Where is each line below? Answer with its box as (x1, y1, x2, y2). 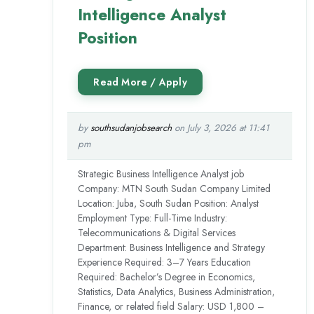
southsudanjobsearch (90, 121, 172, 135)
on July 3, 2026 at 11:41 (172, 121, 270, 135)
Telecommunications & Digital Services (78, 226, 236, 240)
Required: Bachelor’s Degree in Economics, (78, 270, 256, 284)
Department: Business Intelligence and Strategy (78, 240, 266, 254)
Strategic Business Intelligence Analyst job (78, 167, 245, 181)
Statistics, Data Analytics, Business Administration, (78, 285, 275, 299)
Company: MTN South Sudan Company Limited (78, 182, 271, 196)
